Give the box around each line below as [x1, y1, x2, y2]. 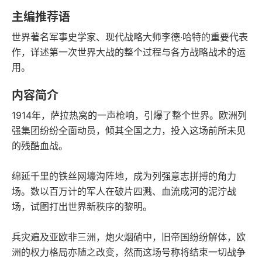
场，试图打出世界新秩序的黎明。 [12, 201, 152, 212]
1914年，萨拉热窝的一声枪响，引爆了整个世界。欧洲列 [12, 109, 247, 121]
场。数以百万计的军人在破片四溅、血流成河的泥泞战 [12, 185, 236, 197]
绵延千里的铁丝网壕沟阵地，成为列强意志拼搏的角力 [12, 170, 236, 182]
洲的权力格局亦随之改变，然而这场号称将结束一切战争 [12, 246, 246, 258]
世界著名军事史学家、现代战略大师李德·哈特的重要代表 [12, 31, 248, 43]
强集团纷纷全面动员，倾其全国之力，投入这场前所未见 [12, 125, 246, 136]
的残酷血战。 [12, 140, 68, 151]
